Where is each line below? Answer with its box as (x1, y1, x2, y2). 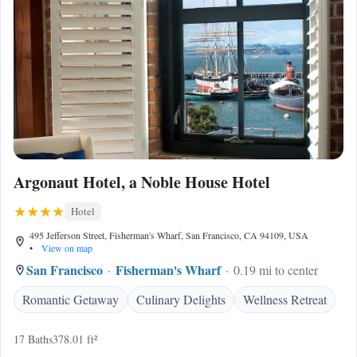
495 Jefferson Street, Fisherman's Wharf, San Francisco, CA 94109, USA (29, 229, 308, 241)
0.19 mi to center (233, 261, 318, 278)
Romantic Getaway (22, 291, 119, 308)
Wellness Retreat (243, 291, 327, 308)
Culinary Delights (136, 291, 226, 308)
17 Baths (14, 331, 53, 347)
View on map (39, 241, 92, 254)
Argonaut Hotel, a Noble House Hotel (14, 171, 270, 194)
